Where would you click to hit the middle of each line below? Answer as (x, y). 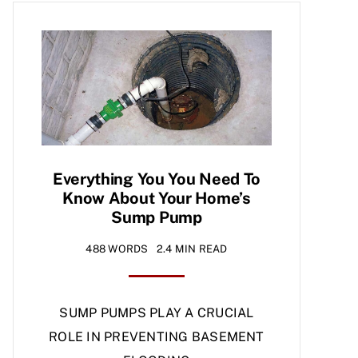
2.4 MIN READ (192, 249)
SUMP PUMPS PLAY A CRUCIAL (157, 313)
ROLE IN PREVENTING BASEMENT (157, 337)
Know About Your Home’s (157, 199)
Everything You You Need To (157, 179)
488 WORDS (117, 249)
